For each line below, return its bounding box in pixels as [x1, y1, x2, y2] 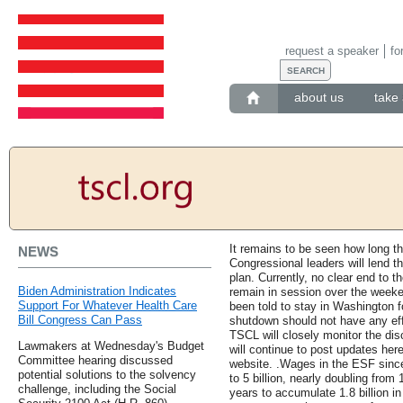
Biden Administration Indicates [18, 284, 176, 299]
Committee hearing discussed [18, 354, 173, 368]
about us [293, 90, 344, 105]
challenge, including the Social [18, 382, 176, 397]
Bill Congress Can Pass [18, 313, 142, 327]
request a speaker [284, 43, 379, 58]
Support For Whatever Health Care [18, 299, 197, 313]
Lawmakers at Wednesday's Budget [18, 339, 204, 354]
